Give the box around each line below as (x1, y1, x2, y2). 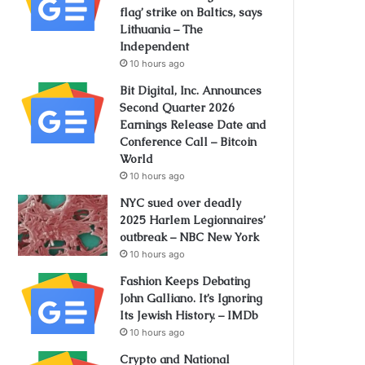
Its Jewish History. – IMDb (120, 308, 258, 323)
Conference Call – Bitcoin (120, 134, 257, 149)
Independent (120, 39, 190, 54)
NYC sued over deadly (120, 196, 242, 210)
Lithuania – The (120, 22, 204, 37)
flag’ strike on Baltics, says (120, 5, 263, 20)
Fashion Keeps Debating (120, 274, 251, 288)
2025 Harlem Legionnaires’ (120, 213, 266, 227)
